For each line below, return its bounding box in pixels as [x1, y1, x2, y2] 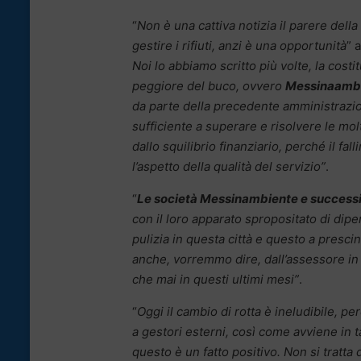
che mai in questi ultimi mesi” [132, 271, 299, 287]
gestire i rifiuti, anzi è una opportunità [132, 37, 346, 53]
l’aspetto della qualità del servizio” [132, 158, 326, 174]
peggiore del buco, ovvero [132, 77, 285, 93]
